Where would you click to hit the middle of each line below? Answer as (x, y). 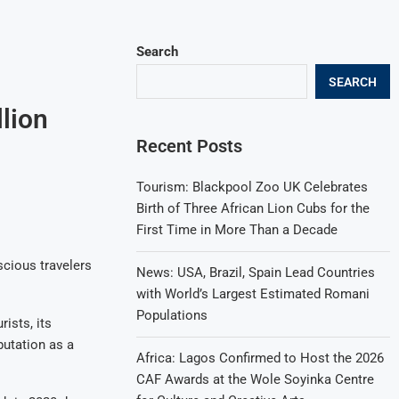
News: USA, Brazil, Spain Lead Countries (256, 273)
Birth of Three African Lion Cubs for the (253, 208)
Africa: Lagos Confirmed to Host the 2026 (261, 358)
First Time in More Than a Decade (237, 230)
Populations (172, 315)
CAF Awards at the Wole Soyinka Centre (256, 379)
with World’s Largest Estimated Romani (253, 294)
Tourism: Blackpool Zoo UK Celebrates (252, 187)
